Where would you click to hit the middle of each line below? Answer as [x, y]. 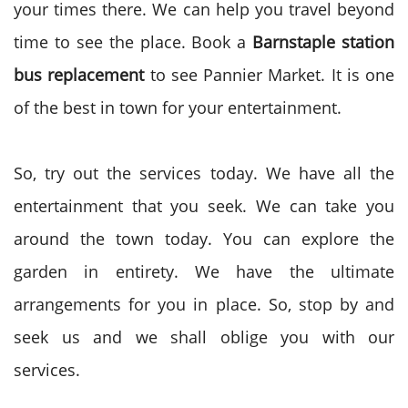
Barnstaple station [323, 42]
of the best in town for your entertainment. [180, 107]
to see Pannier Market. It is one [272, 75]
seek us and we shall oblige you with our [204, 337]
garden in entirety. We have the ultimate [204, 271]
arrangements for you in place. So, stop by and [204, 304]
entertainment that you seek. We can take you [204, 206]
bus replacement [82, 75]
